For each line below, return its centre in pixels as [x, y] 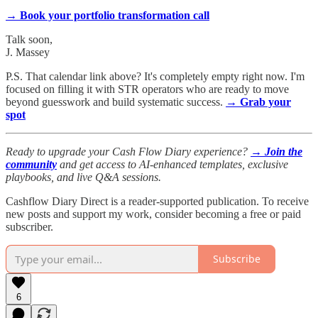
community [31, 164]
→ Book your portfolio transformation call [108, 15]
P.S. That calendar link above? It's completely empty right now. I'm [155, 76]
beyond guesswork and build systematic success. [116, 102]
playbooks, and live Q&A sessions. [83, 177]
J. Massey [28, 52]
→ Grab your [258, 102]
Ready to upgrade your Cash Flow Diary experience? [128, 151]
